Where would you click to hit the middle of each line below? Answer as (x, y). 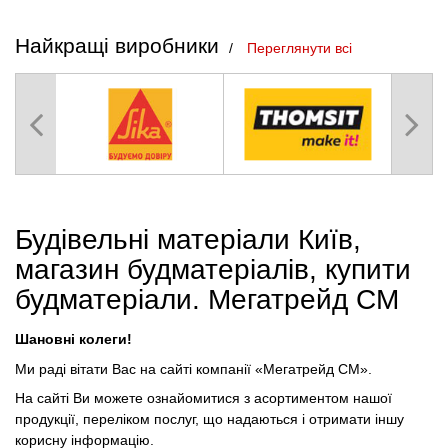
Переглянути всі (299, 47)
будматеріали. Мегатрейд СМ (207, 300)
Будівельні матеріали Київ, (188, 240)
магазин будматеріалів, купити (213, 270)
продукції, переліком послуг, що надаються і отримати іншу (209, 419)
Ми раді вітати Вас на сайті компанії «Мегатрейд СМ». (193, 368)
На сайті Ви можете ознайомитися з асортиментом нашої (203, 398)
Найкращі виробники (117, 45)
